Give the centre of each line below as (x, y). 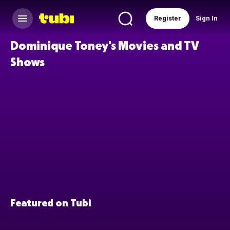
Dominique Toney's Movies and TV (105, 45)
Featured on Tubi (51, 203)
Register (168, 18)
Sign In (207, 18)
